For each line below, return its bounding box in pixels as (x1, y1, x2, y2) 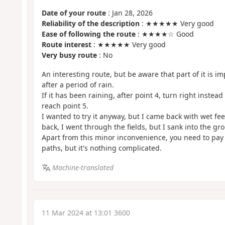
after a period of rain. (41, 80, 114, 90)
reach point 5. (41, 101, 88, 111)
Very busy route (41, 50, 97, 60)
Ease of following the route (41, 29, 136, 39)
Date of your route (41, 8, 106, 18)
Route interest (41, 39, 91, 49)
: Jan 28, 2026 (105, 8, 153, 18)
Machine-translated (52, 162, 114, 172)
